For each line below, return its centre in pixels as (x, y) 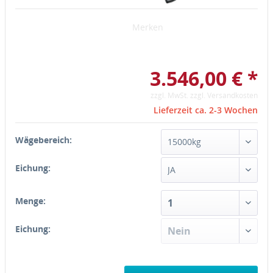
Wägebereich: (44, 140)
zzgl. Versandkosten (224, 95)
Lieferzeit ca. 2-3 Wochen (206, 110)
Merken (147, 27)
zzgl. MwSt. (170, 95)
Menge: (30, 200)
